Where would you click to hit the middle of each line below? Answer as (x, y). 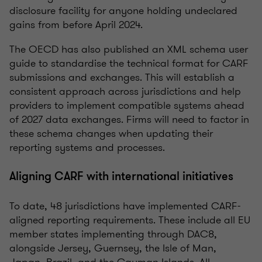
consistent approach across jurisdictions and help (125, 92)
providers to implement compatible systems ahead (127, 106)
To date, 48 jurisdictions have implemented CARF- (125, 206)
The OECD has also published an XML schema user (129, 49)
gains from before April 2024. (77, 25)
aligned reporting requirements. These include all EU (130, 220)
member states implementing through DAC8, (113, 234)
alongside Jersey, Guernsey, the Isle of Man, (113, 248)
